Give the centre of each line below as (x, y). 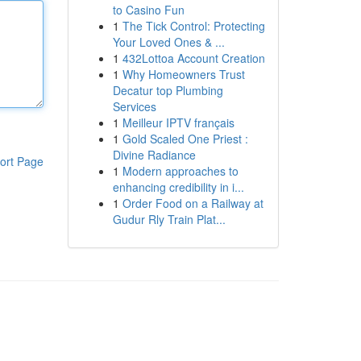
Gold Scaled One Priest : (185, 139)
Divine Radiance (154, 155)
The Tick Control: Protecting (193, 26)
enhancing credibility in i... (178, 187)
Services (134, 106)
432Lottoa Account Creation (193, 58)
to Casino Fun (148, 10)
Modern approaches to (180, 171)
